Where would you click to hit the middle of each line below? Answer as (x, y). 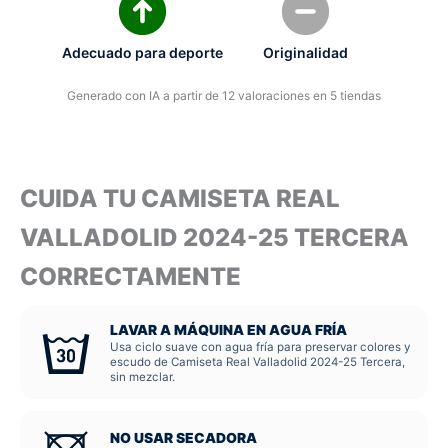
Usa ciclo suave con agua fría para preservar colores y (260, 347)
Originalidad (305, 53)
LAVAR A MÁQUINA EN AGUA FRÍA (228, 330)
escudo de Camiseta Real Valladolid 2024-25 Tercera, (257, 362)
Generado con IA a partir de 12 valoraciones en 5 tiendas (224, 95)
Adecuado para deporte (142, 53)
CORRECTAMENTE (130, 277)
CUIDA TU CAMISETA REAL (180, 199)
